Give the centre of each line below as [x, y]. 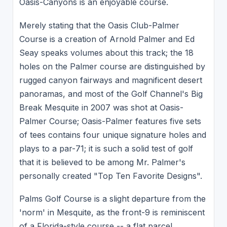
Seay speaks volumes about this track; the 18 [106, 52]
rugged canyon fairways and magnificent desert [110, 80]
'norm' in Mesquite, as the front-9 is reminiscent [112, 213]
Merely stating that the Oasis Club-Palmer [99, 25]
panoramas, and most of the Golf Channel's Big [111, 93]
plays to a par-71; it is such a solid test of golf [106, 148]
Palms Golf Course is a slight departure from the [112, 199]
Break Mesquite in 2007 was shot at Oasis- [101, 107]
